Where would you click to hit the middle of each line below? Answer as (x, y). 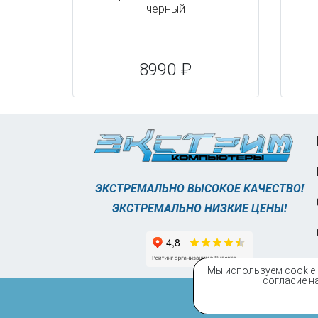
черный (165, 9)
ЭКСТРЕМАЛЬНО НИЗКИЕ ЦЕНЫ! (200, 208)
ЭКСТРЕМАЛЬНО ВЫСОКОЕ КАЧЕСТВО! (200, 188)
